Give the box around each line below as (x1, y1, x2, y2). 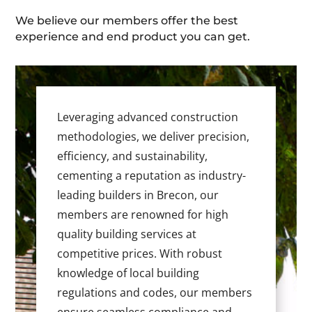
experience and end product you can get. (15, 30, 251, 44)
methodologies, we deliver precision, (57, 129, 250, 145)
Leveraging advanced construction (57, 109, 239, 125)
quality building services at (57, 226, 197, 242)
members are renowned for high (57, 207, 229, 223)
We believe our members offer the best (15, 14, 239, 28)
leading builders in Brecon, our (57, 187, 219, 203)
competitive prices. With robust (57, 246, 223, 262)
